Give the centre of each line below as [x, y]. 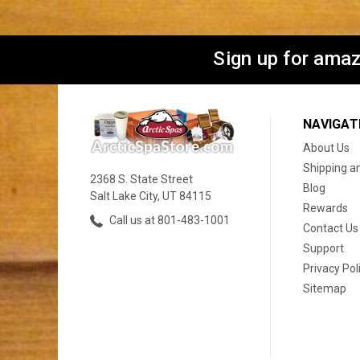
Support [323, 249]
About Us [326, 148]
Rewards [325, 209]
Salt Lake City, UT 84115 [151, 196]
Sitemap [325, 289]
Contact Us [331, 229]
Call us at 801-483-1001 [168, 220]
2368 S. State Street [141, 179]
